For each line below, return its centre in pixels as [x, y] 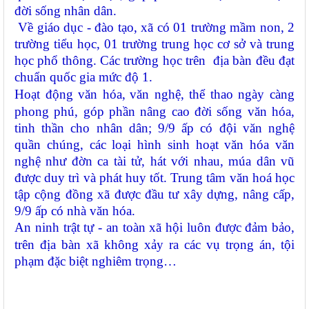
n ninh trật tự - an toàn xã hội [106, 228]
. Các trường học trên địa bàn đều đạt [194, 61]
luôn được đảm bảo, [240, 228]
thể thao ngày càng [239, 94]
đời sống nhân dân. [67, 11]
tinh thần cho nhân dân [81, 128]
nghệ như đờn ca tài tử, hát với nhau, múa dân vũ [154, 161]
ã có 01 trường [189, 28]
